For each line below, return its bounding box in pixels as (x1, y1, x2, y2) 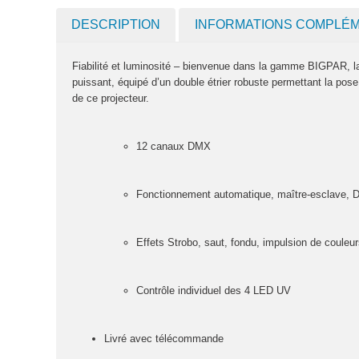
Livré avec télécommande (104, 332, 224, 345)
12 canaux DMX (136, 139, 211, 152)
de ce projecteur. (72, 91, 149, 104)
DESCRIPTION (71, 17, 161, 31)
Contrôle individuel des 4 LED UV (136, 284, 291, 296)
